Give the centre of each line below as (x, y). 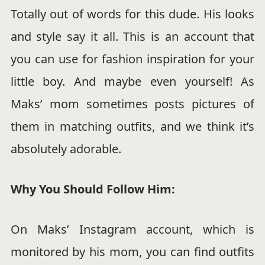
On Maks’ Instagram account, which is (132, 230)
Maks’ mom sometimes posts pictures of (132, 104)
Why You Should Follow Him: (93, 189)
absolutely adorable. (66, 149)
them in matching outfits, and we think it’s (132, 127)
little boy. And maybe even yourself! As (132, 82)
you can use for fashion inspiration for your (132, 59)
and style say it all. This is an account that (132, 37)
